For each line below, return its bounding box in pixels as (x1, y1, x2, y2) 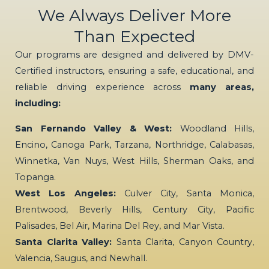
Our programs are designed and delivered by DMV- (15, 49, 254, 61)
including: (15, 98, 61, 109)
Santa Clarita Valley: (15, 236, 112, 247)
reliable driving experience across (15, 82, 190, 93)
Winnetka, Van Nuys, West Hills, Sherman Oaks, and (15, 155, 254, 166)
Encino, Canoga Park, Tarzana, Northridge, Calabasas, (15, 139, 254, 150)
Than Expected (74, 26, 195, 47)
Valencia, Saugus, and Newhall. (15, 252, 147, 264)
